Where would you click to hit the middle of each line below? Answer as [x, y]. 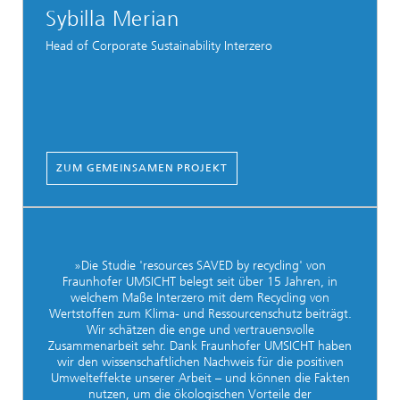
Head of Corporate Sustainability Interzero [159, 46]
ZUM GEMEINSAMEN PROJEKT [142, 167]
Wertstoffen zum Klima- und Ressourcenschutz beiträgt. [200, 313]
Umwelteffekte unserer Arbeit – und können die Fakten [200, 378]
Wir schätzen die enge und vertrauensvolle [200, 329]
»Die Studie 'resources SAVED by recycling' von [200, 265]
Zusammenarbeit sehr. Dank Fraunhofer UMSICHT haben [200, 346]
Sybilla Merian [112, 18]
